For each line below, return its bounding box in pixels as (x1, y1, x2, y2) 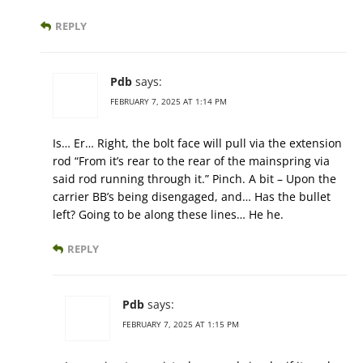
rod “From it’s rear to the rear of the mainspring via (53, 153, 330, 169)
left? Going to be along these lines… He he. (53, 207, 284, 223)
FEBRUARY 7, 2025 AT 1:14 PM (110, 96, 227, 108)
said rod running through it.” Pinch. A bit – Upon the (53, 171, 336, 187)
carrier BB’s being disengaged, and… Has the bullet (53, 189, 331, 205)
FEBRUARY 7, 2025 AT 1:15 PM (122, 318, 239, 331)
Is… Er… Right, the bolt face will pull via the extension (53, 135, 342, 152)
